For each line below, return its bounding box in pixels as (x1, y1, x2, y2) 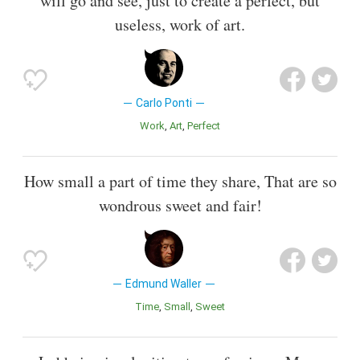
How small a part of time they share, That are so (23, 170, 337, 192)
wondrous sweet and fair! (98, 194, 262, 216)
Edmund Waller (125, 276, 202, 290)
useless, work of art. (115, 13, 245, 35)
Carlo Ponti (135, 96, 192, 109)
